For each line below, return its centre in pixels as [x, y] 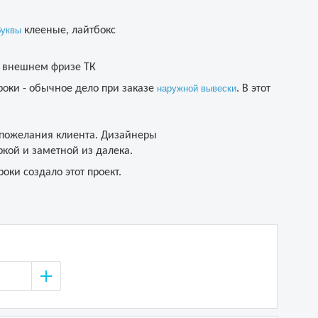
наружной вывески [197, 88]
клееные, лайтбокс [68, 31]
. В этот [253, 89]
